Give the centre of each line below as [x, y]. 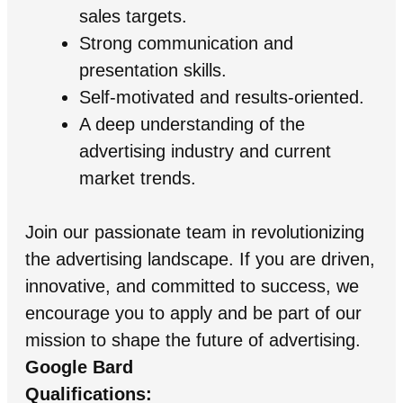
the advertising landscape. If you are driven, [200, 259]
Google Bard [79, 367]
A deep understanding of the [192, 124]
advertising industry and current [205, 151]
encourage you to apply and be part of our [193, 313]
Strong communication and [186, 43]
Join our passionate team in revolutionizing [194, 232]
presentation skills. [152, 70]
